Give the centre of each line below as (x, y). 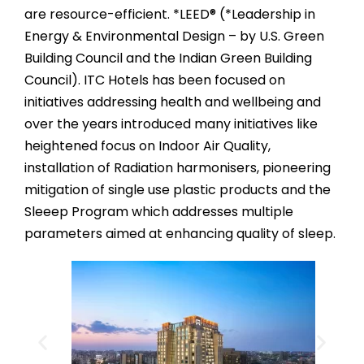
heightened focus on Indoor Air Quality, (147, 146)
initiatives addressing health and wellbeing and (173, 102)
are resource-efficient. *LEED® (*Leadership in (170, 15)
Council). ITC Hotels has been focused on (155, 80)
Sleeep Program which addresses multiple (159, 212)
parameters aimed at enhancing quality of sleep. (180, 234)
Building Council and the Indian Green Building (168, 58)
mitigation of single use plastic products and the (178, 190)
